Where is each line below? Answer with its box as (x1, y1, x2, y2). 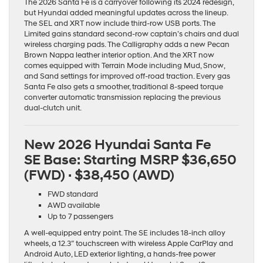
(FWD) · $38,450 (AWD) (24, 167, 174, 185)
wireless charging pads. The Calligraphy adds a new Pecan (24, 40, 230, 50)
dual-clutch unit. (24, 103, 82, 113)
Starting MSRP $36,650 (83, 151, 237, 170)
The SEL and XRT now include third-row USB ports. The (24, 19, 215, 29)
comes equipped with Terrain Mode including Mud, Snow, (24, 61, 225, 71)
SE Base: (24, 151, 83, 170)
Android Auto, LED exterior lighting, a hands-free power (24, 249, 215, 259)
